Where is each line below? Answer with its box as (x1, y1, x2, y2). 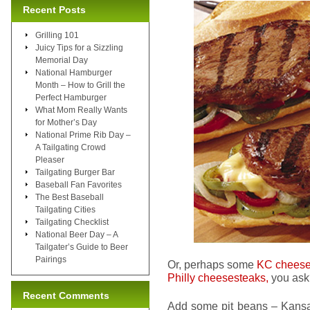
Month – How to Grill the (35, 80, 125, 90)
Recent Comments (23, 289, 109, 301)
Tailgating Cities (35, 204, 95, 215)
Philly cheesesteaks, (167, 271, 268, 284)
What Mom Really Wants (35, 104, 127, 115)
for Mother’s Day (35, 117, 97, 127)
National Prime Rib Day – (35, 129, 131, 140)
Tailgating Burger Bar (35, 167, 115, 177)
